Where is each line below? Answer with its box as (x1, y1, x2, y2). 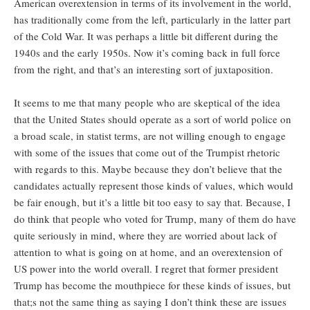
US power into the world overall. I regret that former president (14, 262, 278, 276)
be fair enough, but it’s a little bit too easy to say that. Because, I (14, 195, 291, 210)
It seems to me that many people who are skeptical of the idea (14, 95, 280, 110)
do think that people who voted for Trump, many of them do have (14, 212, 296, 226)
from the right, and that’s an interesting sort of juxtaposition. (14, 62, 277, 77)
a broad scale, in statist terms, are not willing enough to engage (14, 129, 286, 143)
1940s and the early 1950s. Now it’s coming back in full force (14, 46, 280, 60)
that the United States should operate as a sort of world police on (14, 112, 291, 127)
